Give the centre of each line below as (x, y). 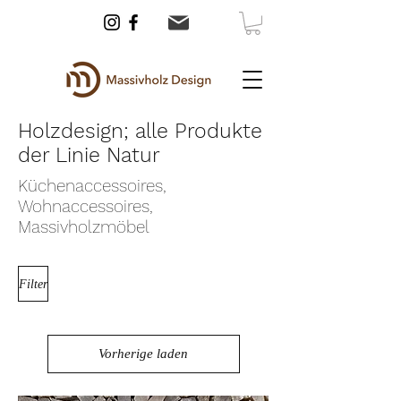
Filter (33, 284)
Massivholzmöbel (86, 227)
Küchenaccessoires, (92, 186)
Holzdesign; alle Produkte (140, 132)
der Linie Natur (89, 156)
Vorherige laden (143, 354)
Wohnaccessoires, (85, 207)
